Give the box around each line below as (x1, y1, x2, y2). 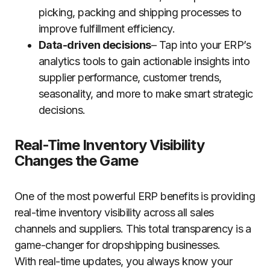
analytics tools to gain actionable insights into (39, 55, 250, 67)
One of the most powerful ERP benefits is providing (14, 190, 255, 202)
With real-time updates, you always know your (14, 255, 233, 268)
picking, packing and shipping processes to (39, 6, 242, 19)
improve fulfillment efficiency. (39, 22, 175, 35)
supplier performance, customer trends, (39, 71, 222, 84)
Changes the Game (14, 152, 138, 169)
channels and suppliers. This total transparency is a (14, 222, 251, 235)
